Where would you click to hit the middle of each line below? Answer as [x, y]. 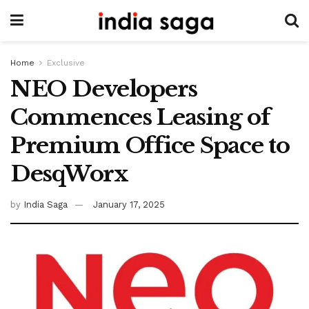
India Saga [46, 204]
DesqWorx [72, 174]
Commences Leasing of [140, 117]
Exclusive [66, 63]
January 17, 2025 [129, 204]
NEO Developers [104, 89]
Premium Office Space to [150, 146]
